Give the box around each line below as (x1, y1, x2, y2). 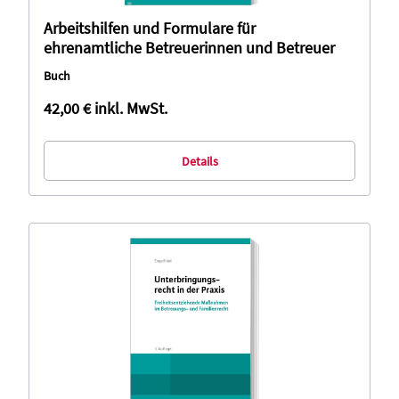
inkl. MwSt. (94, 98, 167, 118)
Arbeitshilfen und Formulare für (44, 18, 256, 38)
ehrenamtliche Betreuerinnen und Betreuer (44, 37, 335, 58)
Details (181, 152, 218, 169)
